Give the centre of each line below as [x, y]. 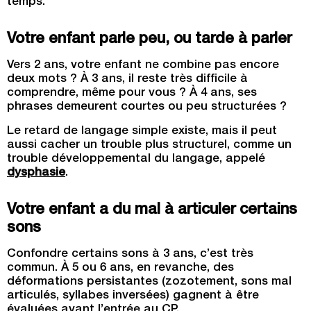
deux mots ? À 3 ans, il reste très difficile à [127, 79]
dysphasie [36, 173]
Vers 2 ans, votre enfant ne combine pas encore [143, 66]
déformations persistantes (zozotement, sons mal [149, 282]
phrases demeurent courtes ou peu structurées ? [149, 107]
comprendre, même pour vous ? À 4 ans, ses [132, 93]
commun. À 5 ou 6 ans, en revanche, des [120, 268]
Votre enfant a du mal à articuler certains [152, 210]
